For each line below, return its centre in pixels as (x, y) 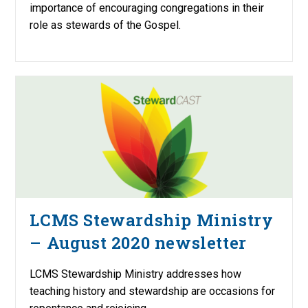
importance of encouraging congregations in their (147, 8)
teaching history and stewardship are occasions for (153, 291)
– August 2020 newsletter (138, 242)
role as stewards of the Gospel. (106, 25)
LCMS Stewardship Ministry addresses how (136, 274)
